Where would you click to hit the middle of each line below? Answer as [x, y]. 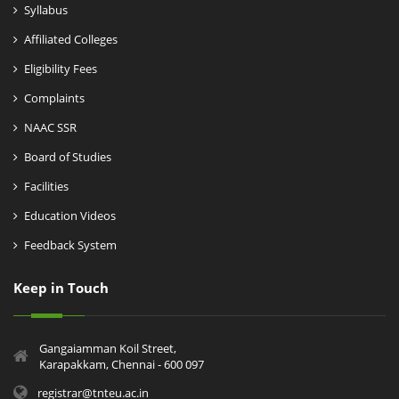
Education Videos [70, 216]
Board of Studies [68, 157]
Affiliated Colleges [71, 40]
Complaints [54, 98]
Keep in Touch [61, 288]
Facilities [46, 187]
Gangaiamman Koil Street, [108, 349]
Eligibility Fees [61, 69]
